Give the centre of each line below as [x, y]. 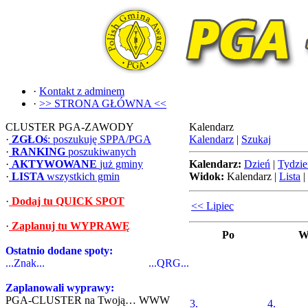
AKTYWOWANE [56, 164]
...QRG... [169, 263]
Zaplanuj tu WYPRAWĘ [69, 226]
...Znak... [25, 263]
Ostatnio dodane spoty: [59, 251]
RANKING [40, 152]
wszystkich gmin [83, 176]
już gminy [121, 164]
